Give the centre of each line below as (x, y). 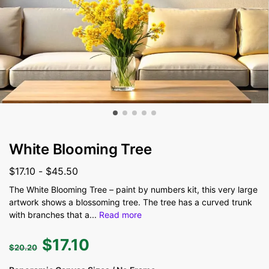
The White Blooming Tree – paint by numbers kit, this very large (133, 189)
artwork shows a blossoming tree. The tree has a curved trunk (131, 202)
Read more (120, 214)
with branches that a (49, 214)
